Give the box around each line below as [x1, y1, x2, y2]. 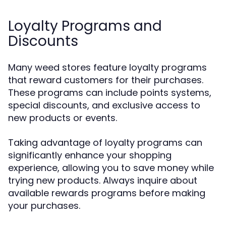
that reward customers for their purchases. [8, 74, 203, 86]
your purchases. [8, 199, 80, 212]
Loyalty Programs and [8, 16, 162, 36]
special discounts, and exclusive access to [8, 99, 200, 111]
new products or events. [8, 111, 117, 124]
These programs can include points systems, [8, 86, 211, 99]
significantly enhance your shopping [8, 149, 172, 161]
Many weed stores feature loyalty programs [8, 61, 207, 74]
